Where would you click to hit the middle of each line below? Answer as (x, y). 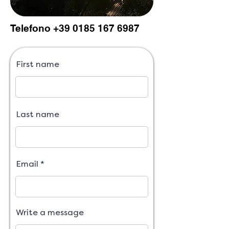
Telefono (32, 28)
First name (38, 64)
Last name (38, 114)
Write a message (50, 212)
